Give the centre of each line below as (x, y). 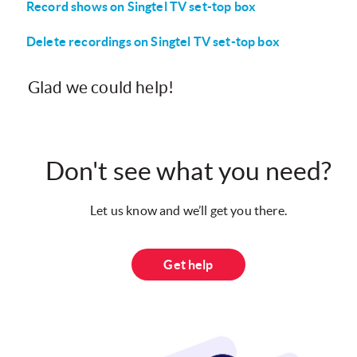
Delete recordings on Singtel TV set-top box (153, 41)
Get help (188, 264)
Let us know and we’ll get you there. (188, 210)
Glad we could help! (101, 87)
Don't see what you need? (188, 171)
